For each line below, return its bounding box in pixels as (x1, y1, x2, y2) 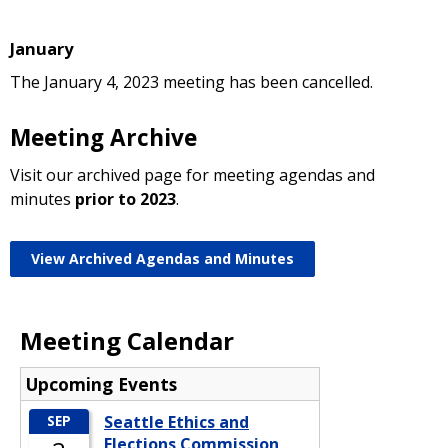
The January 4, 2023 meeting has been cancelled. (10, 70, 373, 93)
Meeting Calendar (20, 323, 234, 357)
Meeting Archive (10, 121, 197, 153)
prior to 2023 (75, 187, 176, 210)
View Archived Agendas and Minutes (31, 248, 294, 268)
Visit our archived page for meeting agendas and (10, 163, 375, 186)
